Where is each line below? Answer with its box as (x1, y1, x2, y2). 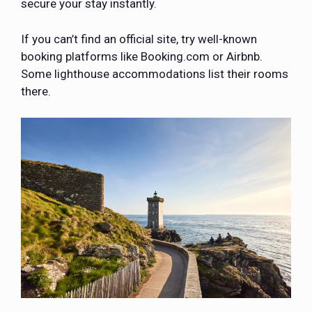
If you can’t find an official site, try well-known (21, 31, 257, 46)
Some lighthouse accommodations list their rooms (21, 66, 288, 81)
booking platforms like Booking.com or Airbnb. (21, 49, 263, 63)
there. (21, 84, 51, 98)
